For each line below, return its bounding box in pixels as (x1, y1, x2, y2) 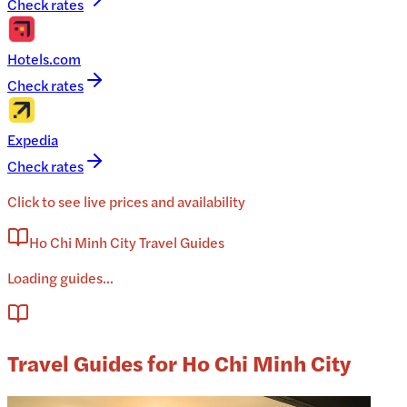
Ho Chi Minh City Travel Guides (29, 232, 224, 253)
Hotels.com (7, 48, 81, 70)
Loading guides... (7, 267, 114, 289)
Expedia (7, 129, 58, 151)
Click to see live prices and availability (7, 191, 245, 213)
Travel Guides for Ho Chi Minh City (7, 347, 351, 379)
